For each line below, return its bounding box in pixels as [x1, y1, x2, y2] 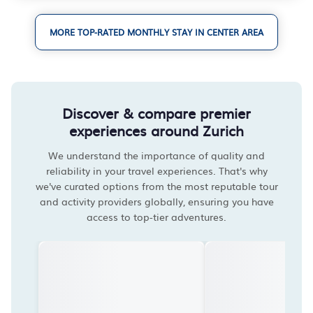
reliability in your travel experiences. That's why [45, 163, 268, 177]
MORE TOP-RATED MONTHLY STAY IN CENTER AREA [50, 26, 263, 38]
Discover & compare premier [62, 102, 251, 123]
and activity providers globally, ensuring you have [39, 194, 274, 208]
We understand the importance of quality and [48, 148, 265, 162]
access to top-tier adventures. [87, 210, 226, 224]
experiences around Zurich [69, 119, 244, 140]
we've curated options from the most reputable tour [35, 179, 278, 193]
